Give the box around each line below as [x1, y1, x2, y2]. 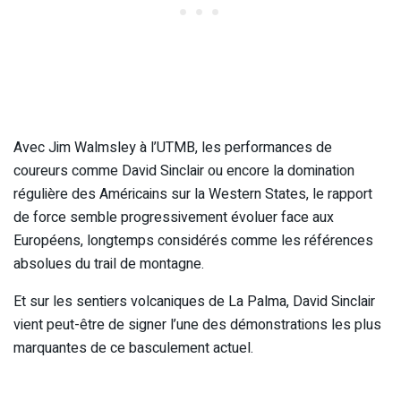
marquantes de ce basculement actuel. [13, 337, 253, 359]
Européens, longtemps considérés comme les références [13, 229, 373, 252]
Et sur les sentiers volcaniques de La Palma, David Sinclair [13, 290, 375, 312]
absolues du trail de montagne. [13, 252, 204, 275]
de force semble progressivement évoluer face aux [13, 206, 334, 228]
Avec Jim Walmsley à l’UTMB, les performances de [13, 136, 332, 158]
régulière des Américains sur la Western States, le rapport [13, 183, 372, 205]
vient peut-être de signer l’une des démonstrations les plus [13, 313, 381, 336]
